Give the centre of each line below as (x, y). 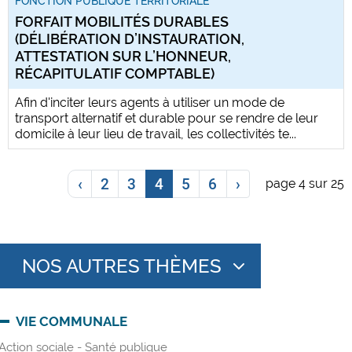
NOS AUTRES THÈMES (122, 266)
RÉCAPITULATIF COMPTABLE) (115, 74)
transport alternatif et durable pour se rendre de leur (167, 119)
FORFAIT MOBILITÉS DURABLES (122, 22)
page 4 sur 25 (305, 184)
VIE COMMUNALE (71, 322)
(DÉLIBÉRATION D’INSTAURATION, (130, 39)
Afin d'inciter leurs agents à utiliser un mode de (150, 103)
